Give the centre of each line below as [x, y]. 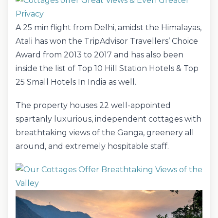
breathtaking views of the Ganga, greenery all [105, 133]
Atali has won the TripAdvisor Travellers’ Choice [107, 41]
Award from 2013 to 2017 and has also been [100, 55]
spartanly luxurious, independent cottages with [109, 119]
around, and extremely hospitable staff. [92, 146]
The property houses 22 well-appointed [93, 105]
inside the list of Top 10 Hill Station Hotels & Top [107, 68]
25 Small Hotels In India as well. [76, 82]
